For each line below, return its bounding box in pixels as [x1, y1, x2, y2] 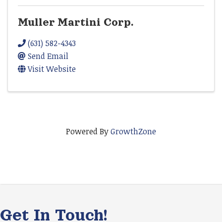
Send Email [28, 51, 68, 61]
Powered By [66, 126, 111, 137]
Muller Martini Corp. [18, 16, 133, 28]
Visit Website [28, 63, 76, 74]
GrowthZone [111, 126, 156, 137]
